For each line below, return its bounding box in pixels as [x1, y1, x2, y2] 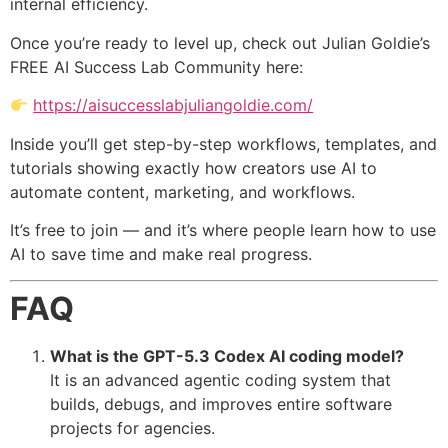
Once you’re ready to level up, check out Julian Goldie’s [10, 32, 430, 53]
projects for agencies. [50, 418, 215, 439]
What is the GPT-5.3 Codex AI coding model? [50, 346, 404, 367]
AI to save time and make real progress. [10, 244, 312, 265]
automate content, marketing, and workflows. [10, 181, 355, 202]
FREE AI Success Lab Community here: [10, 56, 303, 77]
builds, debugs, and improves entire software [50, 394, 392, 415]
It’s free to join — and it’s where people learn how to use [10, 220, 436, 241]
